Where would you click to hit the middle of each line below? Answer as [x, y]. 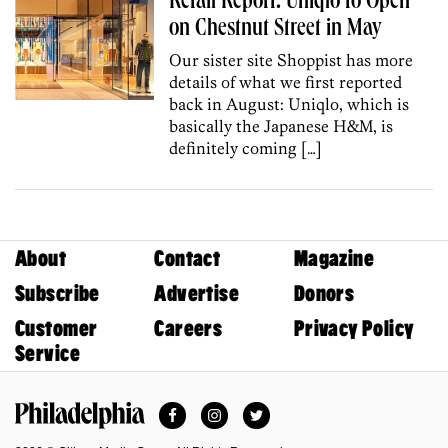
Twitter [279, 409]
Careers [188, 328]
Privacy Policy [354, 328]
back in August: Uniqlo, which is [289, 103]
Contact [187, 258]
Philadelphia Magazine [97, 437]
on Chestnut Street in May [276, 29]
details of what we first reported [286, 81]
